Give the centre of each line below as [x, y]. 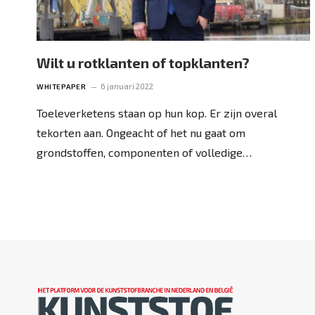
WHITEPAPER [61, 86]
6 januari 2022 [127, 86]
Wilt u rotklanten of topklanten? [143, 62]
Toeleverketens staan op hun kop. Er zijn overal [157, 112]
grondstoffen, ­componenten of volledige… [144, 152]
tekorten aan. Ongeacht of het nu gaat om [141, 132]
